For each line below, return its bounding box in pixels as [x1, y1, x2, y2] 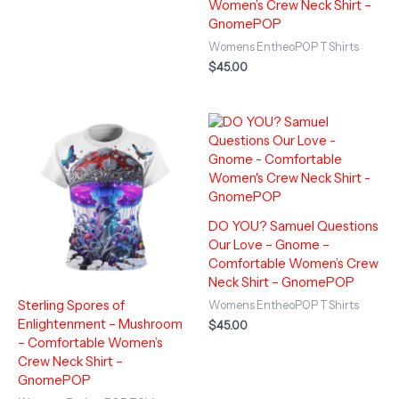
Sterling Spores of [18, 297, 125, 313]
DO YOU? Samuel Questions [208, 217, 379, 234]
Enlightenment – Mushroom [18, 315, 183, 332]
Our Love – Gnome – [208, 236, 330, 253]
